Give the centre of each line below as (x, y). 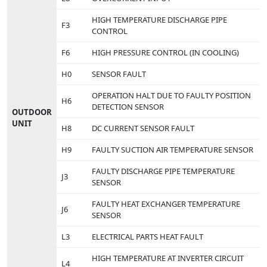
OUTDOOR (32, 112)
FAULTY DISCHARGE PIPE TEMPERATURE (163, 171)
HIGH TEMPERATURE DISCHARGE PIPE (159, 19)
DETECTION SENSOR (128, 106)
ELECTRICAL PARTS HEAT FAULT (148, 236)
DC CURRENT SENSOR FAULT (143, 128)
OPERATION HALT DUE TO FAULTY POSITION (171, 95)
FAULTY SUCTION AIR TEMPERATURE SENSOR (173, 149)
